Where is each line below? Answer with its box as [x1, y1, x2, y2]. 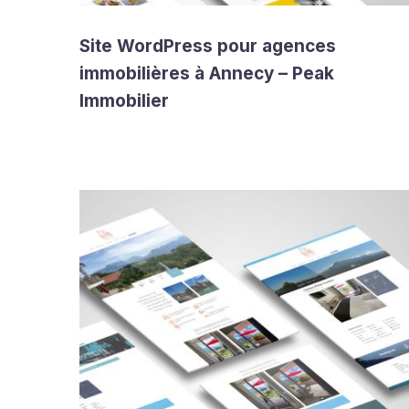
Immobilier [79, 90, 169, 111]
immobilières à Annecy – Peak [79, 63, 334, 84]
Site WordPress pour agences [79, 36, 336, 57]
